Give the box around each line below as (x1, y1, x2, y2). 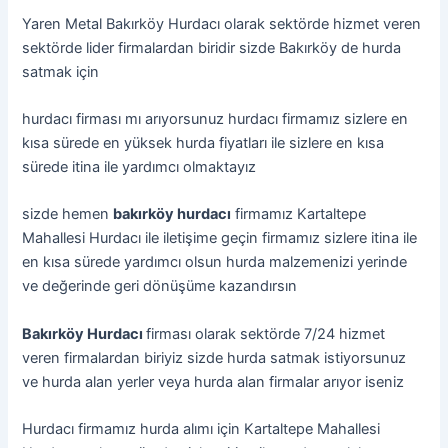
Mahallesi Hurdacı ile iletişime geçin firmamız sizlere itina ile (22, 229, 418, 248)
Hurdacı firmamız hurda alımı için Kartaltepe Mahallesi (22, 419, 381, 438)
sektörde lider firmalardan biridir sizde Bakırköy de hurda (22, 38, 402, 57)
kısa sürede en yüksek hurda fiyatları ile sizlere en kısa (22, 133, 385, 152)
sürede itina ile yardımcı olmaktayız (22, 157, 257, 176)
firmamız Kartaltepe (231, 205, 367, 224)
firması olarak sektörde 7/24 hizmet (146, 324, 386, 343)
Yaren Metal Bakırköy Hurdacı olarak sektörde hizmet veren (22, 14, 422, 33)
